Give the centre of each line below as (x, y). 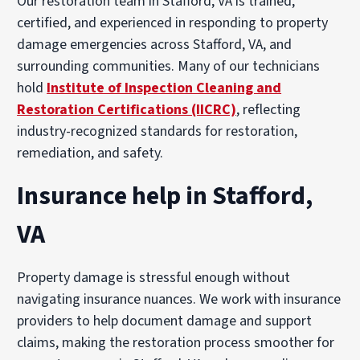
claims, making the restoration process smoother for (176, 343)
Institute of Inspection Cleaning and (164, 88)
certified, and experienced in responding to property (173, 23)
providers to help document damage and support (165, 321)
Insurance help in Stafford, (165, 196)
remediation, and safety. (90, 153)
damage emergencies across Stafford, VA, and (155, 45)
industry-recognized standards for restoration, (157, 132)
